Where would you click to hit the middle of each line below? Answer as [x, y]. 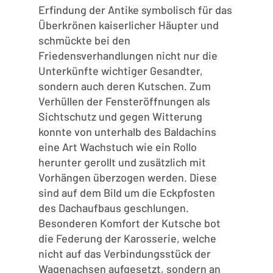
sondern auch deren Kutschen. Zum [124, 86]
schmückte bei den [84, 41]
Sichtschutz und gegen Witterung [120, 117]
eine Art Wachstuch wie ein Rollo [117, 147]
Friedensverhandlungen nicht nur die [128, 56]
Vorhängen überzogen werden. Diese [127, 178]
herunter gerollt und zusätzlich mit [122, 162]
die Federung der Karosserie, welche [127, 239]
